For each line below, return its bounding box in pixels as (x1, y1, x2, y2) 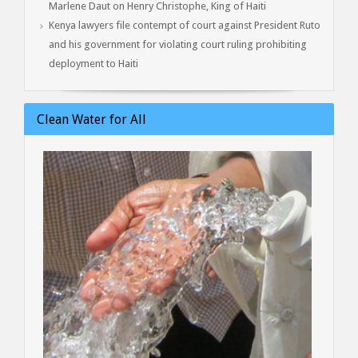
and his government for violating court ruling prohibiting (49, 38, 307, 50)
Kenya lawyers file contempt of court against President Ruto (49, 18, 320, 31)
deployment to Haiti (49, 57, 138, 70)
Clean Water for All (37, 111, 146, 127)
